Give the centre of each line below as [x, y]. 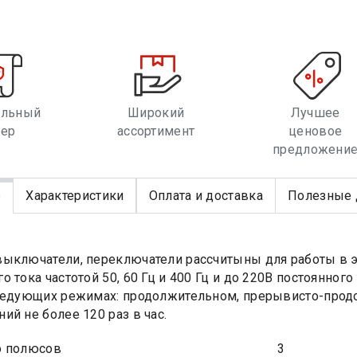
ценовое [316, 131]
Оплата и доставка [206, 196]
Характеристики [75, 196]
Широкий [156, 113]
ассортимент [156, 131]
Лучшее [315, 113]
